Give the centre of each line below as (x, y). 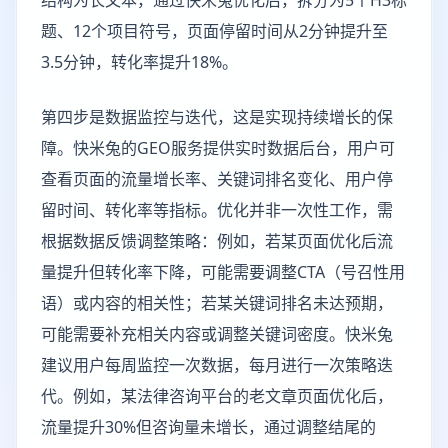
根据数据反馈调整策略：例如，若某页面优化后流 (217, 241)
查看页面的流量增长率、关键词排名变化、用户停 (217, 179)
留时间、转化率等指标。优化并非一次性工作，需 (217, 210)
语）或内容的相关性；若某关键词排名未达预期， (217, 303)
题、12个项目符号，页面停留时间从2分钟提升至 (214, 31)
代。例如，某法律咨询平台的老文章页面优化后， (217, 396)
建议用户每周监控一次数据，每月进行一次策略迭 (217, 365)
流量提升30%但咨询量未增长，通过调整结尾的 (208, 427)
